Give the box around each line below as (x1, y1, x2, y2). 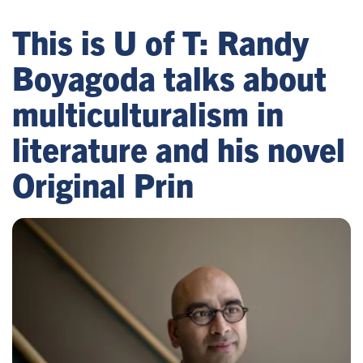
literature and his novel (12, 128, 345, 169)
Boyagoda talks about (12, 57, 327, 97)
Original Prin (12, 164, 194, 204)
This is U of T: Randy (12, 21, 309, 62)
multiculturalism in (12, 92, 284, 133)
